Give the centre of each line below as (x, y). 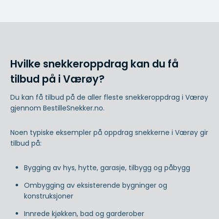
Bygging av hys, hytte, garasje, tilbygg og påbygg (107, 167)
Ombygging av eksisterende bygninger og (96, 185)
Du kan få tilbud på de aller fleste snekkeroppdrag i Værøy (109, 97)
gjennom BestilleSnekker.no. (57, 108)
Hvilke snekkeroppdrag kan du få (94, 64)
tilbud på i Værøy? (57, 79)
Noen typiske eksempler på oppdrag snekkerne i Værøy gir (109, 132)
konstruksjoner (49, 196)
